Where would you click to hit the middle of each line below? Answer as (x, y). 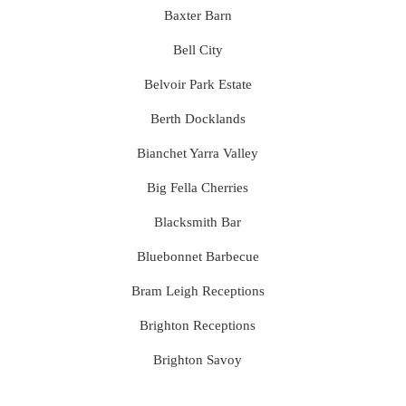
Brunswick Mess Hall (198, 394)
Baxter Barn (198, 15)
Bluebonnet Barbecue (198, 256)
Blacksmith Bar (198, 222)
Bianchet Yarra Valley (198, 153)
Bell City (198, 50)
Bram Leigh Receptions (198, 291)
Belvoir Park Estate (198, 84)
